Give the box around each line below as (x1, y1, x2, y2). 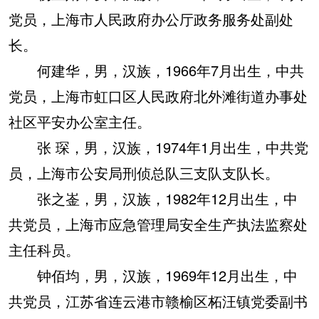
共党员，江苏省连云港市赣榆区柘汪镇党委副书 (9, 291, 308, 311)
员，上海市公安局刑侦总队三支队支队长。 (9, 162, 279, 183)
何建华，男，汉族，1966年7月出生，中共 (9, 60, 304, 80)
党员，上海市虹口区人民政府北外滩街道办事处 (9, 85, 308, 106)
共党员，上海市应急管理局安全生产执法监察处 (9, 214, 308, 234)
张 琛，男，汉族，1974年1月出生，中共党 (9, 137, 308, 157)
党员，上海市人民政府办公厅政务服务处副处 (9, 9, 293, 29)
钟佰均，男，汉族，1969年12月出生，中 (9, 265, 298, 286)
